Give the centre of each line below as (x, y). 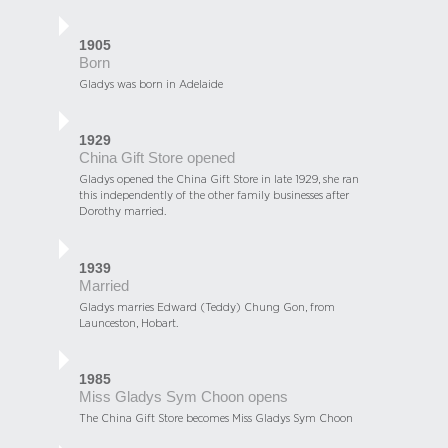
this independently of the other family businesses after (214, 195)
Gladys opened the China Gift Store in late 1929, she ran (219, 179)
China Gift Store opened (157, 158)
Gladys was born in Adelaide (151, 84)
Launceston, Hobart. (128, 322)
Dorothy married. (122, 211)
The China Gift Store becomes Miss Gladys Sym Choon (216, 417)
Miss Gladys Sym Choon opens (183, 396)
